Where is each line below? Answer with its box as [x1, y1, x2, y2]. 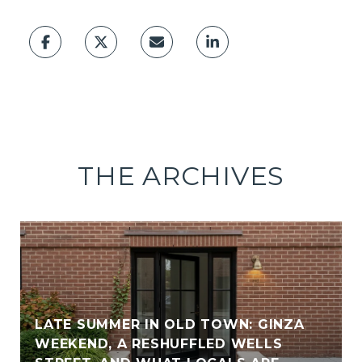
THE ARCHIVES [78, 160, 284, 192]
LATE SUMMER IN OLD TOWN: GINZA [35, 317, 305, 333]
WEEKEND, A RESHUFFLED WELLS [35, 336, 283, 352]
